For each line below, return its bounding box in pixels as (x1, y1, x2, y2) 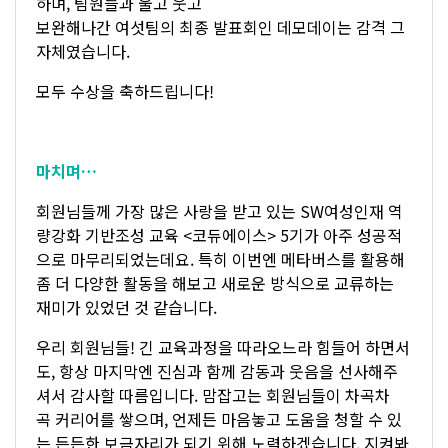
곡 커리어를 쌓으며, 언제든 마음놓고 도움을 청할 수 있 (36, 406, 402, 431)
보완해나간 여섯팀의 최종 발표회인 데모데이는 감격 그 (36, 14, 405, 39)
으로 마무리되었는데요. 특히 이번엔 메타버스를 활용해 (36, 246, 405, 271)
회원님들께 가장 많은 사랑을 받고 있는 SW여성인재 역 (36, 198, 403, 223)
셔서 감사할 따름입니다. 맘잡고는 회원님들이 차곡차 (36, 382, 390, 407)
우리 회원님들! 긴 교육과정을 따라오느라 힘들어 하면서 (36, 334, 410, 359)
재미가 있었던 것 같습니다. (36, 294, 217, 319)
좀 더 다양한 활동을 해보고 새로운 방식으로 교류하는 (36, 270, 394, 295)
